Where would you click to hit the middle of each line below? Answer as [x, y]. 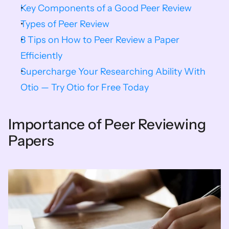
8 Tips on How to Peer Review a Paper [100, 40]
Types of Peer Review [65, 24]
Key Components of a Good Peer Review [106, 8]
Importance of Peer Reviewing [107, 124]
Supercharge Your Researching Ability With [113, 72]
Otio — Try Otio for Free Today [85, 87]
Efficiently [41, 56]
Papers [31, 141]
